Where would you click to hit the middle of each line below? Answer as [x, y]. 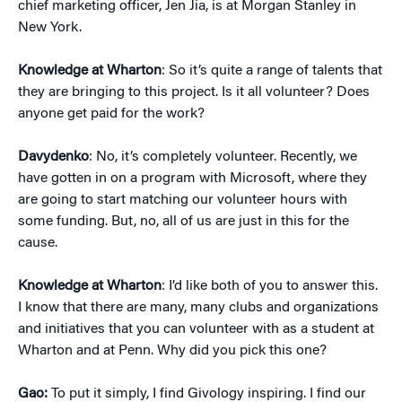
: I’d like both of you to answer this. [270, 286]
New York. [50, 28]
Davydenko [53, 157]
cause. [38, 243]
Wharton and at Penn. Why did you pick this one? [172, 351]
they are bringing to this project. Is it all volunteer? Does [194, 92]
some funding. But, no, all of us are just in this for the [184, 222]
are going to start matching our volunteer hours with [183, 200]
